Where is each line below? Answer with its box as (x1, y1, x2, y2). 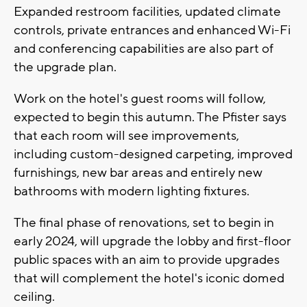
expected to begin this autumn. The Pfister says (14, 109, 286, 126)
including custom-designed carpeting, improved (14, 146, 293, 163)
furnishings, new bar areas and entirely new (14, 164, 262, 182)
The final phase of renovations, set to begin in (14, 214, 274, 232)
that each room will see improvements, (14, 127, 239, 145)
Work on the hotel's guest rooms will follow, (14, 90, 266, 108)
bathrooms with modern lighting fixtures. (14, 183, 249, 200)
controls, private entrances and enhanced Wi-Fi (14, 22, 291, 39)
